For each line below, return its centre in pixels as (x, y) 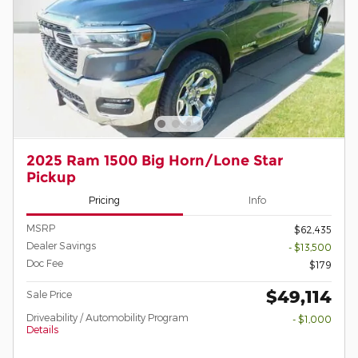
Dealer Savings (61, 245)
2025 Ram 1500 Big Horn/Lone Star (155, 160)
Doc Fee (45, 263)
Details (42, 329)
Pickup (51, 177)
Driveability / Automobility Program (107, 317)
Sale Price (49, 294)
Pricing (105, 200)
